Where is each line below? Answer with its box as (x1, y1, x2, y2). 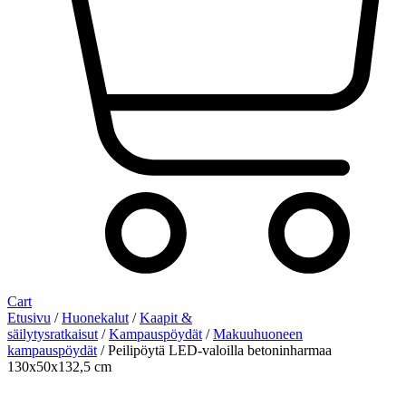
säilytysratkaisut (7, 326, 98, 343)
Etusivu (7, 310, 51, 326)
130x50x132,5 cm (7, 359, 111, 375)
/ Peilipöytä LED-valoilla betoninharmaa (97, 343, 332, 359)
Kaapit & (140, 310, 192, 326)
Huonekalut (62, 310, 129, 326)
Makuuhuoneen (213, 326, 303, 343)
